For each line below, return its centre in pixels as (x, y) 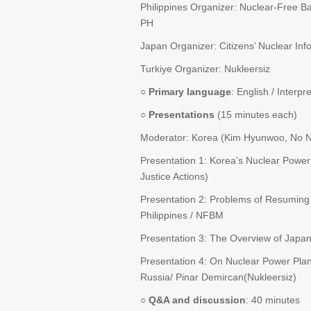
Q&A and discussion (197, 300)
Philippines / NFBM (182, 215)
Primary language (190, 92)
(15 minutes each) (257, 115)
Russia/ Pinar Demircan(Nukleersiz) (218, 277)
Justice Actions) (174, 176)
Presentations (183, 115)
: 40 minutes (273, 300)
